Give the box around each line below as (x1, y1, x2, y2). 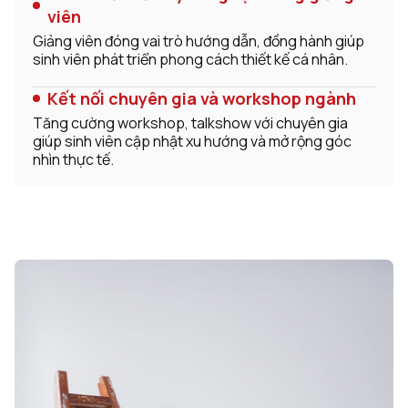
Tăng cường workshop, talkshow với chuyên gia (33, 112, 348, 133)
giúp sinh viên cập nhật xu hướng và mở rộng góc (33, 130, 352, 151)
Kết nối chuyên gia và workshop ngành (47, 87, 356, 109)
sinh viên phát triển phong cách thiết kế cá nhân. (33, 48, 348, 69)
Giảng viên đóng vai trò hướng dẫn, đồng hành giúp (33, 30, 364, 51)
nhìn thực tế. (33, 148, 114, 169)
